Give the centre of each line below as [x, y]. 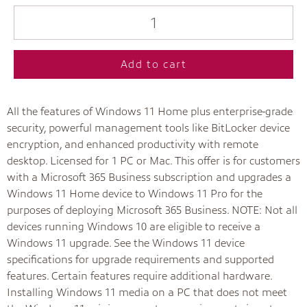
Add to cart [153, 64]
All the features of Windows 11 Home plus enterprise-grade [150, 112]
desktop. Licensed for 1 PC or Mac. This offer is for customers [153, 161]
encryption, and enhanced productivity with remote [133, 145]
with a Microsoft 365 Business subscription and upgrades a [149, 177]
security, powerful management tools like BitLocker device [148, 128]
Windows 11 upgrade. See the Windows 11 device [126, 243]
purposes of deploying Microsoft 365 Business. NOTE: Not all [152, 210]
